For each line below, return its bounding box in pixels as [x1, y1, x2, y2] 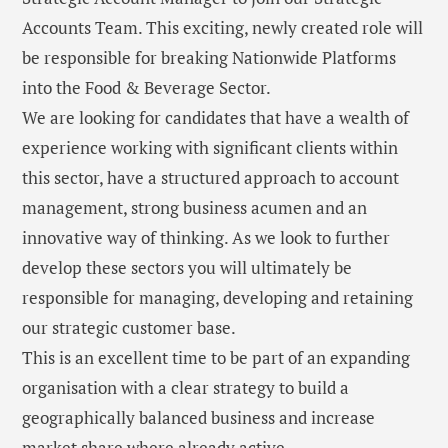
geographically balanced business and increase [22, 406, 375, 430]
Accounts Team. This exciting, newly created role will [22, 16, 423, 40]
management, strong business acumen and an [22, 196, 367, 220]
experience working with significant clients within [22, 136, 398, 160]
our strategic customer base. [22, 316, 239, 340]
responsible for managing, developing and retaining [22, 286, 413, 310]
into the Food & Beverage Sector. [22, 76, 274, 100]
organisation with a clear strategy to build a [22, 376, 349, 400]
